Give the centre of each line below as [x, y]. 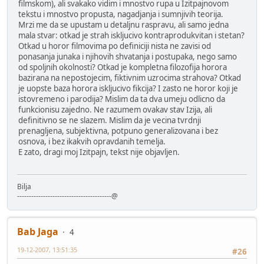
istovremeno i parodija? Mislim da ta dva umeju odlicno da [122, 99]
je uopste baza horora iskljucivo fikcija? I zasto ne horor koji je [128, 88]
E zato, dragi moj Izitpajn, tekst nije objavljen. [99, 152]
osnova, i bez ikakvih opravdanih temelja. [92, 141]
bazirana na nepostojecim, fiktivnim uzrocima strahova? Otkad [130, 77]
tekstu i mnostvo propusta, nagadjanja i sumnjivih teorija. [121, 14]
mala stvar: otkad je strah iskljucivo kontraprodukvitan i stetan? [131, 35]
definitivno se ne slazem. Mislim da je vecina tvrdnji [110, 120]
